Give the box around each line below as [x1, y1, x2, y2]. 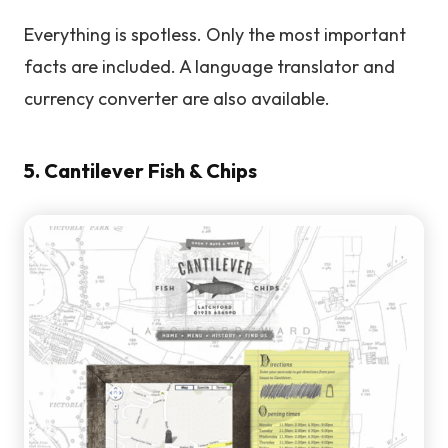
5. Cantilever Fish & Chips [24, 158, 257, 184]
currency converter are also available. [24, 87, 330, 111]
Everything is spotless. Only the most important [24, 23, 406, 47]
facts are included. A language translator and [24, 55, 395, 79]
